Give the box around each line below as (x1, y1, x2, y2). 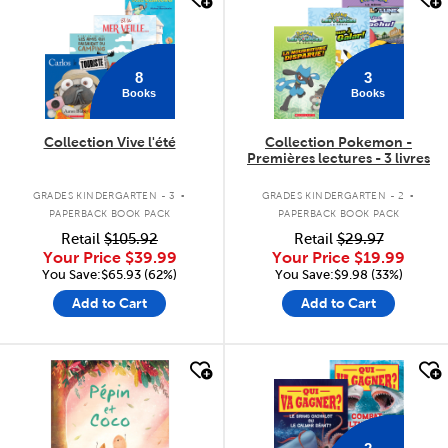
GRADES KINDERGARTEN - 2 (261, 189, 405, 201)
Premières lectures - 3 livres (247, 150, 430, 167)
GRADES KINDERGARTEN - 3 (32, 189, 176, 201)
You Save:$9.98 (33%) (274, 267, 403, 283)
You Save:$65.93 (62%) (42, 267, 177, 283)
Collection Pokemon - (265, 134, 412, 151)
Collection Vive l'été (43, 134, 176, 151)
